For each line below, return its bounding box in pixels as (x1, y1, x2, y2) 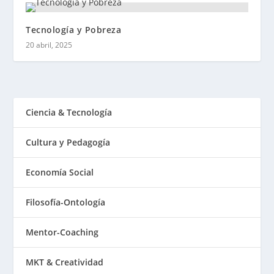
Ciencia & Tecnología (26, 106, 113, 119)
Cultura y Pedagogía (26, 136, 111, 149)
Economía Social (26, 166, 94, 179)
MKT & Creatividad (26, 256, 104, 268)
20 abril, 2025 (26, 40, 73, 51)
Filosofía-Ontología (26, 196, 106, 209)
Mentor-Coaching (26, 226, 99, 239)
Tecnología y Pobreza (26, 24, 122, 36)
